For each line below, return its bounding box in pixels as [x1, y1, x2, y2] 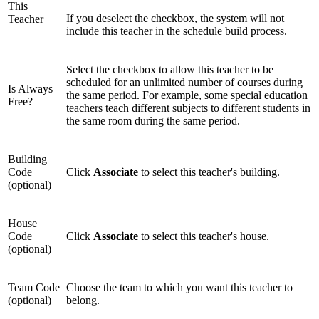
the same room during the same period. [66, 115, 240, 127]
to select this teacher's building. [138, 166, 280, 179]
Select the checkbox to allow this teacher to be [66, 63, 273, 76]
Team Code [8, 281, 60, 294]
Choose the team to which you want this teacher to [66, 281, 293, 294]
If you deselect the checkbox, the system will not [66, 12, 284, 25]
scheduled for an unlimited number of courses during [66, 76, 303, 89]
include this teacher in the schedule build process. [66, 25, 287, 38]
